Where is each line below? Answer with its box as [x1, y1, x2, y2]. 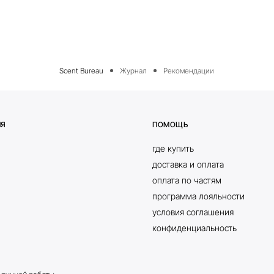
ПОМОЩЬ [152, 119, 188, 129]
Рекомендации [163, 65, 215, 75]
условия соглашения [152, 206, 234, 217]
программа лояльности [152, 190, 245, 201]
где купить [152, 143, 194, 154]
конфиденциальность [152, 222, 237, 233]
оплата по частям [152, 174, 222, 185]
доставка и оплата [152, 158, 224, 169]
